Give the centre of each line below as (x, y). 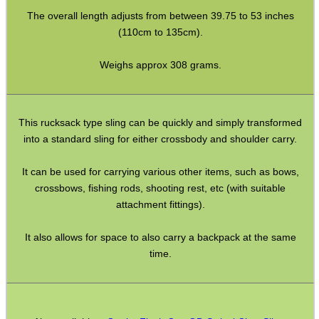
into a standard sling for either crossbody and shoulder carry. (160, 139)
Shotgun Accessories (55, 163)
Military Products (46, 87)
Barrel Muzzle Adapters (59, 189)
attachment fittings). (160, 205)
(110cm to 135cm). (160, 32)
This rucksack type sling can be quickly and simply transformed (160, 123)
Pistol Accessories (49, 61)
